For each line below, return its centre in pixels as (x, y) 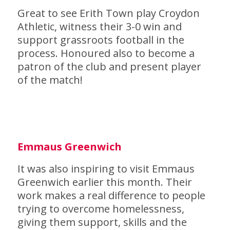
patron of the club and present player (109, 66)
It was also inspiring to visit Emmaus (106, 169)
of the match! (50, 80)
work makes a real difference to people (111, 195)
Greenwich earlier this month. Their (104, 182)
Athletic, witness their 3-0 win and (99, 26)
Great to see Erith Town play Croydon (108, 13)
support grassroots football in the (101, 40)
